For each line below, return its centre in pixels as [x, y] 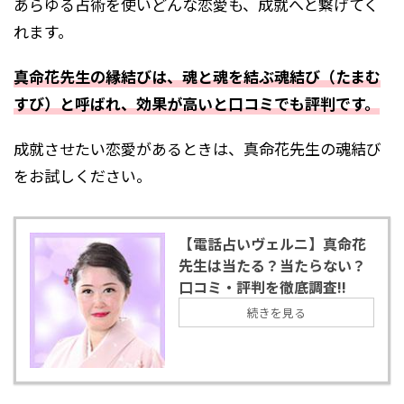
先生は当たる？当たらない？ [272, 265]
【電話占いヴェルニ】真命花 [272, 243]
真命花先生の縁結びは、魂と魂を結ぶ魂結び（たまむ [197, 76]
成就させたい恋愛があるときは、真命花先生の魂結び [197, 148]
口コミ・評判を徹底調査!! [262, 286]
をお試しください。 [83, 175]
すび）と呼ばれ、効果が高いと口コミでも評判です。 [197, 103]
